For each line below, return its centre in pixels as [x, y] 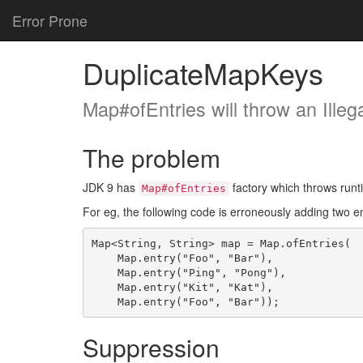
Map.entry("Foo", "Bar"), [104, 258]
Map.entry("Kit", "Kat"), [104, 287]
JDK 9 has [111, 187]
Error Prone [50, 20]
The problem [152, 158]
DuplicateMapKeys [203, 73]
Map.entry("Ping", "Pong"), [104, 272]
